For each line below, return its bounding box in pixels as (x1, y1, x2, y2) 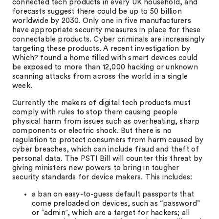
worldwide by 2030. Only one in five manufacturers (12, 17, 191, 24)
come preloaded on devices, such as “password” (32, 200, 200, 207)
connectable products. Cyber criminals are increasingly (12, 36, 205, 43)
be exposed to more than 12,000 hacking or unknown (12, 64, 198, 71)
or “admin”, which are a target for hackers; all (32, 209, 190, 217)
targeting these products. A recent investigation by (12, 45, 191, 52)
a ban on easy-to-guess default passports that (32, 191, 195, 198)
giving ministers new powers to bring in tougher (12, 164, 179, 172)
